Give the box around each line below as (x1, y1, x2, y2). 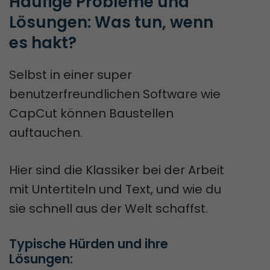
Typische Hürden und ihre (9, 235, 168, 253)
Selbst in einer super (9, 66, 132, 84)
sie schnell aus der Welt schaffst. (9, 200, 208, 218)
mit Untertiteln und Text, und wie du (9, 181, 221, 198)
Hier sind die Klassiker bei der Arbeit (9, 162, 224, 179)
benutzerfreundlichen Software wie (9, 86, 221, 103)
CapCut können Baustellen (9, 105, 174, 122)
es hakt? (9, 32, 77, 54)
